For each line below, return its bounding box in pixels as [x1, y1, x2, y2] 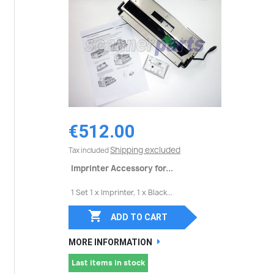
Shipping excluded [110, 144, 180, 155]
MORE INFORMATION [68, 237, 152, 247]
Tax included [68, 145, 110, 155]
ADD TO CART [110, 212, 168, 222]
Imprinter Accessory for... [71, 162, 173, 174]
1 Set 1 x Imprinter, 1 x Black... [71, 187, 172, 198]
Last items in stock [72, 257, 145, 268]
